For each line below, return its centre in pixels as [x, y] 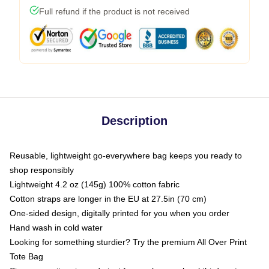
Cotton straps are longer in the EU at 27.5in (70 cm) [108, 199]
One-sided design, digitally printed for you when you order [119, 213]
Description [134, 121]
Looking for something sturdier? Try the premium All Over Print [128, 242]
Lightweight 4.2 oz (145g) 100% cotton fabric [95, 184]
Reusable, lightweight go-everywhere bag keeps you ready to [126, 156]
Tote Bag [26, 256]
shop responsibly [42, 170]
